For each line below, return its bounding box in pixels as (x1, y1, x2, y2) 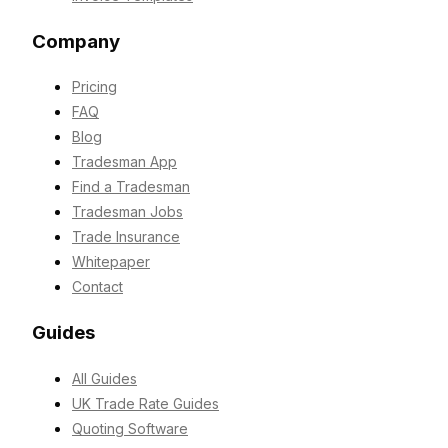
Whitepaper (72, 253, 150, 271)
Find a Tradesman (72, 178, 190, 196)
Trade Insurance (72, 228, 180, 246)
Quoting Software (72, 419, 188, 437)
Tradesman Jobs (72, 203, 183, 221)
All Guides (72, 369, 137, 387)
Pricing (72, 78, 117, 96)
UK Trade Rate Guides (72, 394, 219, 412)
